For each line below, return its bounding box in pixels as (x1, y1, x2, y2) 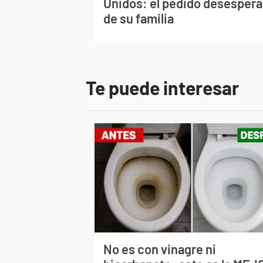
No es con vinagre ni (103, 241, 217, 257)
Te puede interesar (86, 76, 239, 99)
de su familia (103, 11, 174, 26)
